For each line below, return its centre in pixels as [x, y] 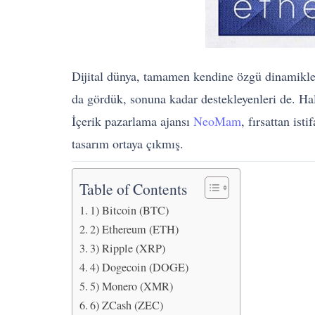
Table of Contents [133, 189]
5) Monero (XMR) [132, 286]
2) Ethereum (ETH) [135, 229]
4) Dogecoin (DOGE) [140, 267]
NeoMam [217, 121]
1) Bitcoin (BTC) [130, 210]
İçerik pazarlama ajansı [133, 121]
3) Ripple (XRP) [128, 248]
